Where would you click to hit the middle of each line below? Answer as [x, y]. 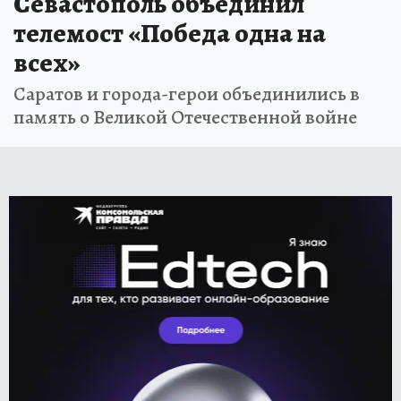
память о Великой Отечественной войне [185, 117]
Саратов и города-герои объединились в [187, 94]
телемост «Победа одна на [170, 33]
